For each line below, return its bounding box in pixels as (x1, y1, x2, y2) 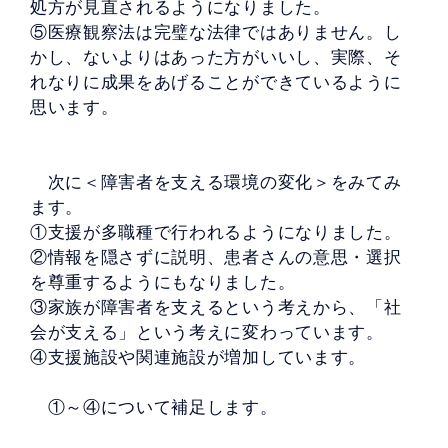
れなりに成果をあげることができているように (30, 73, 402, 92)
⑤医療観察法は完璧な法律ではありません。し (30, 23, 402, 42)
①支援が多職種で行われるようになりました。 (30, 223, 402, 242)
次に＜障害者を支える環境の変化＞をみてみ (30, 173, 402, 192)
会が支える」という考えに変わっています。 (30, 323, 384, 342)
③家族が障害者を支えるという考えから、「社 (30, 298, 402, 317)
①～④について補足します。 (30, 398, 278, 417)
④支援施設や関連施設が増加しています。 (30, 348, 366, 367)
